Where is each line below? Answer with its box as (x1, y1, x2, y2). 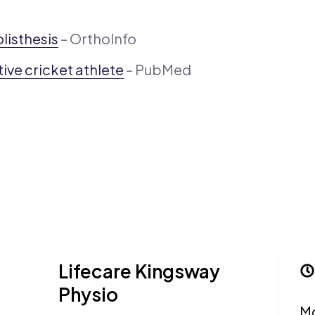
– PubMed (124, 60, 191, 79)
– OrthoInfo (58, 30, 136, 48)
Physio (58, 283, 119, 307)
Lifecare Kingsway (58, 259, 221, 283)
